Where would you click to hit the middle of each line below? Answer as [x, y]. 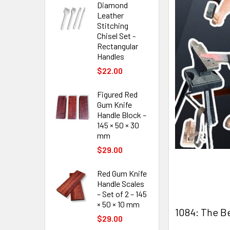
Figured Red [117, 94]
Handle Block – [122, 115]
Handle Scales [121, 184]
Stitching [113, 25]
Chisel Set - [116, 36]
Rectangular [118, 46]
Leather [110, 15]
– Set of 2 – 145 [122, 194]
